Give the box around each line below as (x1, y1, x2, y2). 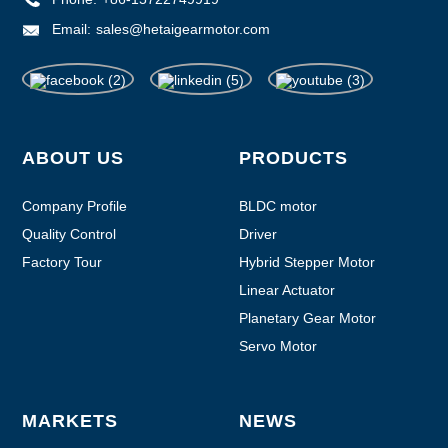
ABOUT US (22, 147, 125, 168)
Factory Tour (22, 253, 103, 270)
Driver (239, 225, 277, 242)
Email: (52, 21, 92, 38)
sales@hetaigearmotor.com (96, 21, 271, 38)
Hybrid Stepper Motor (239, 253, 375, 270)
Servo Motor (239, 337, 317, 354)
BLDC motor (239, 197, 317, 214)
